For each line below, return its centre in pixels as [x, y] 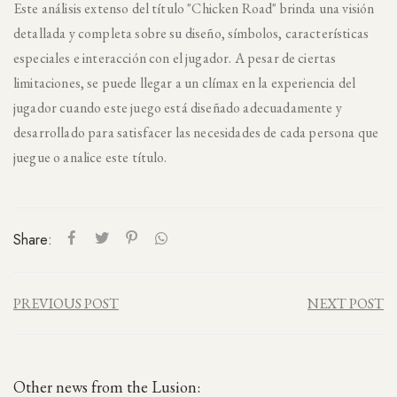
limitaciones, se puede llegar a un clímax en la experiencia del [185, 83]
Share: [33, 240]
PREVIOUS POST [66, 304]
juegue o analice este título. [90, 157]
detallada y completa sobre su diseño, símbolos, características [191, 33]
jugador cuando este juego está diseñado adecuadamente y [178, 108]
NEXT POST [346, 304]
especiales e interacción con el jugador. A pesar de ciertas [175, 58]
